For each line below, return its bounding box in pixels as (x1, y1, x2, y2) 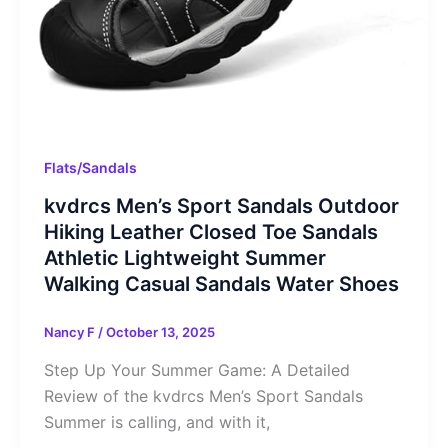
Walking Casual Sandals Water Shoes (43, 272, 399, 297)
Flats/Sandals (43, 159, 137, 177)
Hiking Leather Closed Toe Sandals (43, 220, 378, 245)
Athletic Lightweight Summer (43, 246, 326, 271)
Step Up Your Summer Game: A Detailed (43, 359, 350, 380)
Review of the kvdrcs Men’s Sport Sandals (43, 385, 363, 406)
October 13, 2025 (105, 324, 215, 341)
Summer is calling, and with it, (43, 411, 270, 432)
